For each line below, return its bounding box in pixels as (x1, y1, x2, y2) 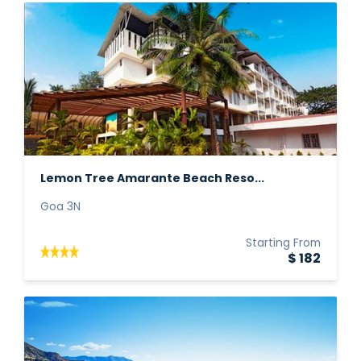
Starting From (246, 239, 321, 249)
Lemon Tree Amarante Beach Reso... (40, 173, 264, 185)
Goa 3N (40, 202, 81, 213)
